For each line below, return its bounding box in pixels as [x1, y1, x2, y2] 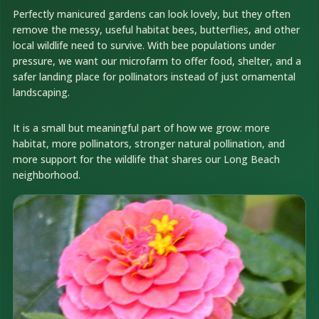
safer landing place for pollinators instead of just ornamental [12, 70, 296, 84]
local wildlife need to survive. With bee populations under [12, 38, 276, 53]
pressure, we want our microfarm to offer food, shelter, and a [12, 54, 301, 68]
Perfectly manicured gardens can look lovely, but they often [12, 7, 291, 21]
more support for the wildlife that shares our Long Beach [12, 152, 280, 166]
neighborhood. [12, 167, 80, 182]
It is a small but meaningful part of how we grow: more [12, 120, 270, 135]
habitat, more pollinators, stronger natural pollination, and [12, 136, 285, 150]
